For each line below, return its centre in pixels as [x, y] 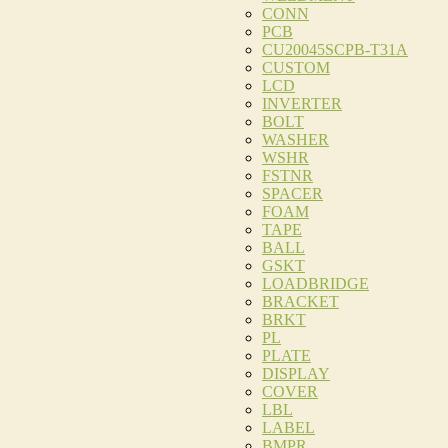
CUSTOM [296, 67]
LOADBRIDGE [315, 283]
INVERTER [302, 103]
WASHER [295, 139]
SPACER [292, 193]
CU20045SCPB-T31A [335, 49]
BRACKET [300, 301]
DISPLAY [296, 373]
